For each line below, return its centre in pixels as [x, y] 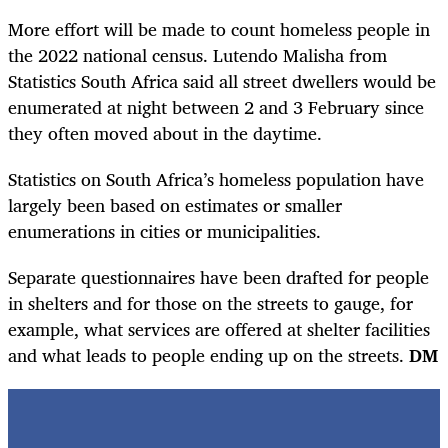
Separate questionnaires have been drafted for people [218, 277]
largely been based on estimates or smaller [175, 205]
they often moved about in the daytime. [165, 133]
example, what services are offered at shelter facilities [219, 329]
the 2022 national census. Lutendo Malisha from [197, 55]
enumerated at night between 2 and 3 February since [216, 107]
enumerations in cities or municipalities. [164, 231]
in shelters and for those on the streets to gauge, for [210, 303]
